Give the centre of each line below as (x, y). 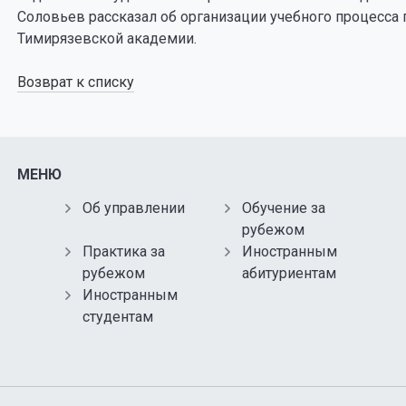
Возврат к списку (75, 82)
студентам (117, 317)
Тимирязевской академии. (108, 39)
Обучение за (284, 208)
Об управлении (133, 208)
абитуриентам (290, 273)
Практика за (123, 251)
